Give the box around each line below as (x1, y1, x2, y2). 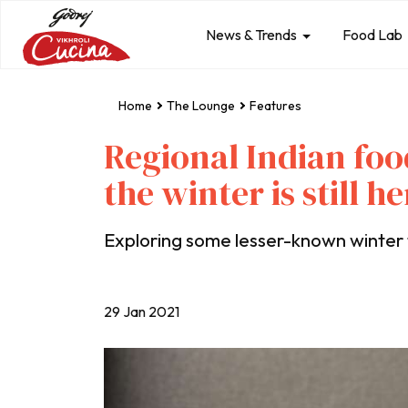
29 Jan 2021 (104, 302, 179, 321)
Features (250, 97, 301, 114)
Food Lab (342, 25, 403, 44)
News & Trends (206, 25, 298, 44)
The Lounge (167, 97, 235, 114)
